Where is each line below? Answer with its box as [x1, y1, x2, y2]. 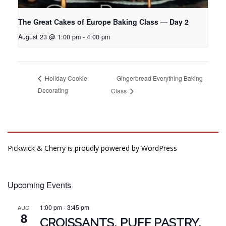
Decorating [38, 85, 68, 94]
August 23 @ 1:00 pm [18, 32, 81, 41]
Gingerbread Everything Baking [116, 73, 203, 82]
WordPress [141, 143, 177, 153]
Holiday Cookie [43, 74, 87, 83]
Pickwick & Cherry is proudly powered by [8, 143, 141, 153]
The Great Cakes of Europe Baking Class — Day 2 [18, 16, 189, 27]
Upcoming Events [8, 179, 71, 191]
